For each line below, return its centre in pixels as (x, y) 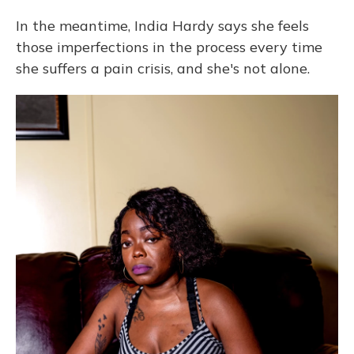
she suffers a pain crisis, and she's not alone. (163, 68)
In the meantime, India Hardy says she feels (162, 26)
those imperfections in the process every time (169, 47)
